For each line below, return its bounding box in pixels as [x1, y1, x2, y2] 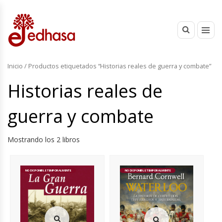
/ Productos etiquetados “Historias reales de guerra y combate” [23, 61, 211, 70]
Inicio [7, 61, 23, 70]
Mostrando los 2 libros [7, 134, 80, 144]
